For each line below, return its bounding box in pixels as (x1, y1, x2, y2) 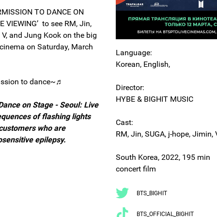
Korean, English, (116, 60, 170, 69)
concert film (116, 164, 156, 174)
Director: (116, 83, 144, 93)
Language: (116, 48, 152, 58)
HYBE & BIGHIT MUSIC (116, 94, 193, 104)
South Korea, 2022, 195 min (116, 153, 210, 162)
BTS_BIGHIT (137, 189, 167, 197)
